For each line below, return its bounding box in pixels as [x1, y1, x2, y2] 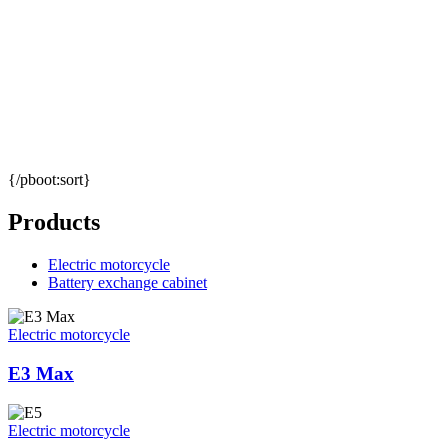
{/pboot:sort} [8, 171, 91, 189]
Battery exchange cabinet [48, 274, 207, 292]
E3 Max [8, 362, 74, 384]
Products [8, 209, 100, 236]
